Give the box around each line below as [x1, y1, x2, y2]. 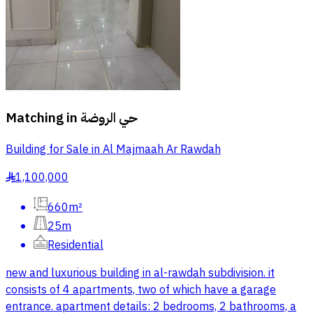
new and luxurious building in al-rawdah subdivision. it [6, 264, 275, 282]
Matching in [6, 108, 78, 129]
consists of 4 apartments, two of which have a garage [6, 281, 276, 298]
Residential [48, 236, 103, 254]
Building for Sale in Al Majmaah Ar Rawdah [6, 140, 221, 158]
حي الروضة [80, 108, 138, 129]
